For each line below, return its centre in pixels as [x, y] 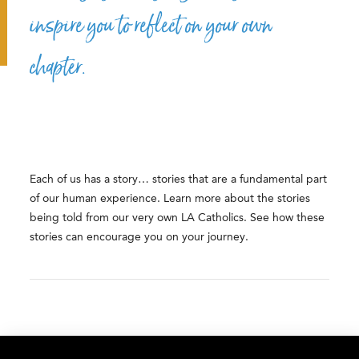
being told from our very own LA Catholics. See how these [177, 218]
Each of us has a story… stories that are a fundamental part [179, 179]
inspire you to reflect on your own [151, 26]
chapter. [58, 67]
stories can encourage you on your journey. [139, 237]
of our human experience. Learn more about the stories [170, 198]
